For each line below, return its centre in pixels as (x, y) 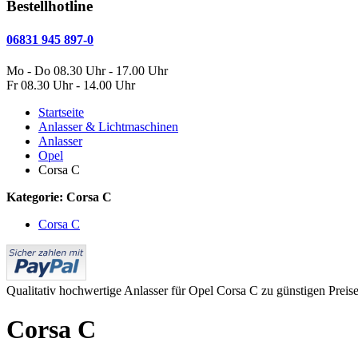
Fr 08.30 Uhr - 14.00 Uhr (71, 85)
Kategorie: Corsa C (59, 197)
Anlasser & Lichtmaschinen (108, 126)
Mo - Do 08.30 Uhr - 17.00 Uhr (87, 70)
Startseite (61, 112)
